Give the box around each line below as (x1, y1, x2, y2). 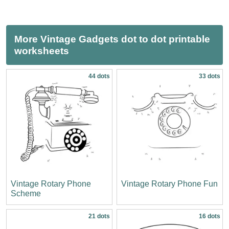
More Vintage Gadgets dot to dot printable (14, 33, 210, 44)
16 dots (199, 212, 220, 220)
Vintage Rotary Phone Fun (121, 179, 218, 188)
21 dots (88, 212, 110, 220)
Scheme (11, 189, 41, 198)
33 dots (199, 72, 220, 80)
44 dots (88, 72, 110, 80)
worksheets (14, 45, 69, 56)
